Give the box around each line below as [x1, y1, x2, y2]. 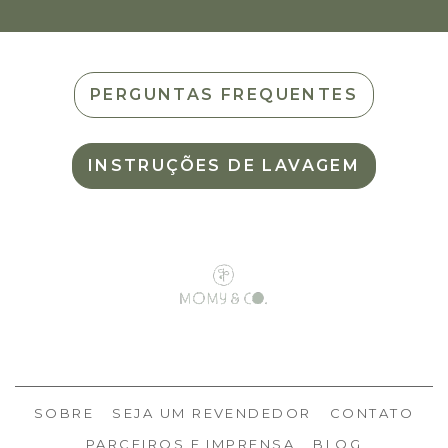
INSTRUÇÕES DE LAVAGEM [87, 156, 361, 175]
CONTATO [329, 405, 415, 421]
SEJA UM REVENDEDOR [112, 405, 312, 421]
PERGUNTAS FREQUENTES [90, 85, 358, 104]
